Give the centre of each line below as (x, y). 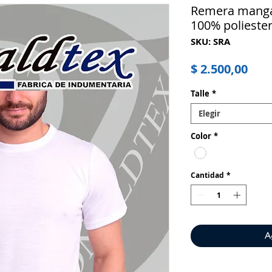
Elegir (209, 114)
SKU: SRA (210, 42)
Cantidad (207, 175)
